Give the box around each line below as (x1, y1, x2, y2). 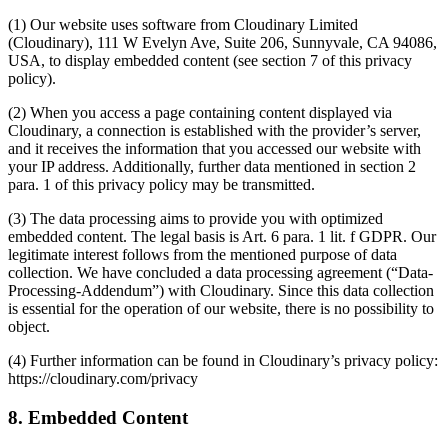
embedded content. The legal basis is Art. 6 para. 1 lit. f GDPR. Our (8, 228, 436, 246)
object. (8, 318, 50, 336)
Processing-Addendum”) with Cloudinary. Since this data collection (8, 282, 434, 300)
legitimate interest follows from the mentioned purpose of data (8, 246, 397, 264)
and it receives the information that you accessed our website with (8, 140, 421, 158)
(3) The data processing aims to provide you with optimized (8, 210, 383, 228)
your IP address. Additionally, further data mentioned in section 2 (8, 158, 416, 176)
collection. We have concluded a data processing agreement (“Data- (8, 264, 433, 282)
